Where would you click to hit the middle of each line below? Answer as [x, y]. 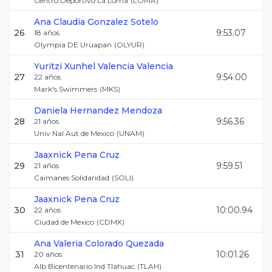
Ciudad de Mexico [64, 222]
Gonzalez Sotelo [123, 22]
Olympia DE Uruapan [73, 45]
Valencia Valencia [135, 66]
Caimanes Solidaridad [72, 178]
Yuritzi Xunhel [65, 66]
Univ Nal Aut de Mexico [74, 133]
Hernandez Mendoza [116, 110]
